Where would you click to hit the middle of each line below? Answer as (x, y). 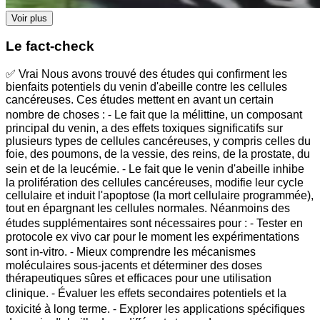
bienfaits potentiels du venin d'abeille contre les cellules (146, 87)
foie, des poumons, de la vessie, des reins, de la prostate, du (158, 154)
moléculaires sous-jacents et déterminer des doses (134, 266)
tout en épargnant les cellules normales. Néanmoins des (148, 209)
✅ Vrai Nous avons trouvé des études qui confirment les (146, 74)
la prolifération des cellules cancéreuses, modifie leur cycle (155, 183)
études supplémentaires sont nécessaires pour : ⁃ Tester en (154, 224)
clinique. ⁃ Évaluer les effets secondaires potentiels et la (146, 294)
